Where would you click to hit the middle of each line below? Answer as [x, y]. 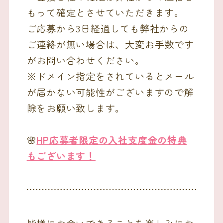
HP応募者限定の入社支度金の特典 [112, 139]
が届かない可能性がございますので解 [110, 92]
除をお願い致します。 [76, 108]
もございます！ [61, 155]
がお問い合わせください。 [86, 60]
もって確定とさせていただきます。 [105, 12]
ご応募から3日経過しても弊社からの [108, 28]
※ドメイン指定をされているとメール [110, 76]
